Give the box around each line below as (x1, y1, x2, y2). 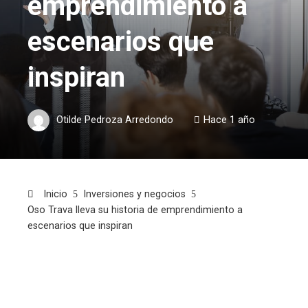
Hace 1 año (203, 113, 255, 126)
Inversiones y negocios (83, 188, 186, 201)
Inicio (41, 188, 67, 201)
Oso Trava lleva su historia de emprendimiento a (27, 204, 243, 217)
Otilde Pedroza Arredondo (56, 113, 173, 126)
